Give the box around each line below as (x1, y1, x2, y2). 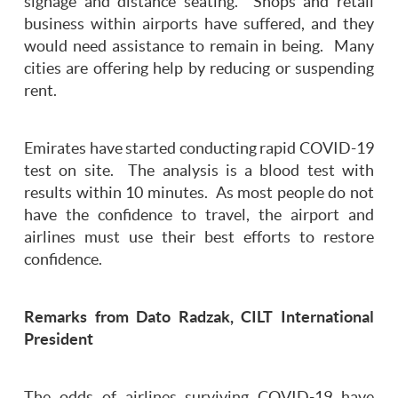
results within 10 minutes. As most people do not (24, 184, 374, 203)
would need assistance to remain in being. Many (24, 37, 374, 56)
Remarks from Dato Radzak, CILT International (24, 308, 374, 327)
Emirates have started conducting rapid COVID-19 (24, 139, 374, 158)
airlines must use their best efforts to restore (24, 228, 374, 247)
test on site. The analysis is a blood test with (24, 162, 374, 180)
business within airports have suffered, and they (24, 15, 374, 34)
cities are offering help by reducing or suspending (24, 60, 374, 78)
